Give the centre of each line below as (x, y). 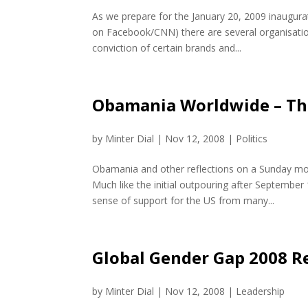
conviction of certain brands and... (167, 48)
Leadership (261, 291)
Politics (252, 139)
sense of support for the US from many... (184, 200)
